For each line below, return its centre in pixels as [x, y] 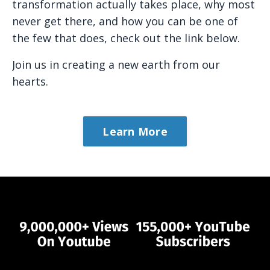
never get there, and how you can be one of [125, 21]
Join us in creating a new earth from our [116, 64]
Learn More [135, 131]
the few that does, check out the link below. [126, 38]
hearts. [30, 81]
